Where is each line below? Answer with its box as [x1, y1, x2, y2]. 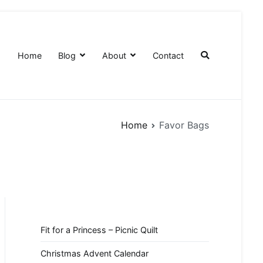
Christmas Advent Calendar [41, 248, 149, 259]
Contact [153, 50, 184, 60]
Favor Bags [159, 119, 209, 131]
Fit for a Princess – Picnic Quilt [41, 224, 158, 235]
